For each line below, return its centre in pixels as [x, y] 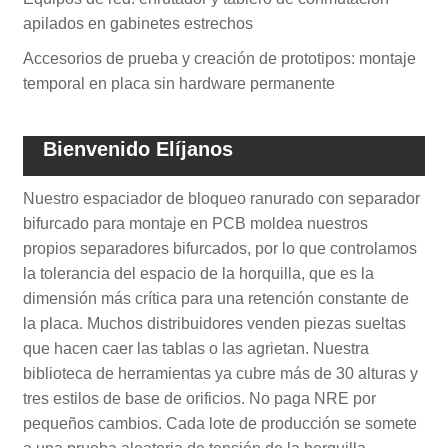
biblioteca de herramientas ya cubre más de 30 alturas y [221, 373]
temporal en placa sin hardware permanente [179, 83]
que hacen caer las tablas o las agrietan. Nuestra [196, 348]
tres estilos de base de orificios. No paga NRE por [200, 398]
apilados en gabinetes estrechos [138, 23]
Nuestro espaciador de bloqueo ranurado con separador [222, 198]
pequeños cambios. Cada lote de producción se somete [220, 423]
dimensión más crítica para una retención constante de [216, 298]
